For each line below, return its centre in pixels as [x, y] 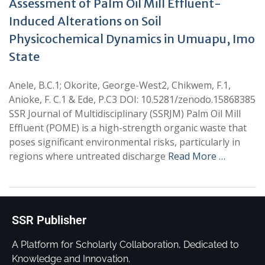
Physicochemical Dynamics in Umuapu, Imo [132, 39]
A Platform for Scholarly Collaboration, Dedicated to [125, 245]
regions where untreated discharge [88, 156]
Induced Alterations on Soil [85, 21]
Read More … [197, 156]
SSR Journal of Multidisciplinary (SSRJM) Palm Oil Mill [125, 114]
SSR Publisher [49, 220]
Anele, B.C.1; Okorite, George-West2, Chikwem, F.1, [120, 85]
